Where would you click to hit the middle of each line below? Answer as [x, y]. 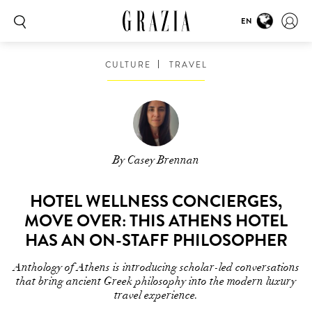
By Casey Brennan [156, 160]
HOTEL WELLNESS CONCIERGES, [156, 201]
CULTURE [128, 65]
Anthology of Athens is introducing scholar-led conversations [156, 267]
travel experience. [156, 295]
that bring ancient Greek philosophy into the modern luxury [156, 281]
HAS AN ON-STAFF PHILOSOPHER [156, 240]
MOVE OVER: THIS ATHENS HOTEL [156, 221]
